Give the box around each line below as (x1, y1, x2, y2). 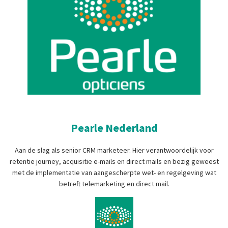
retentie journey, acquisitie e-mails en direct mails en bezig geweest (9, 156, 219, 166)
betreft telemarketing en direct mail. (59, 179, 169, 188)
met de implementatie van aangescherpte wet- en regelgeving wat (12, 167, 216, 177)
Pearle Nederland (70, 120, 158, 135)
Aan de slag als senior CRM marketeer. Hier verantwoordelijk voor (14, 145, 214, 155)
